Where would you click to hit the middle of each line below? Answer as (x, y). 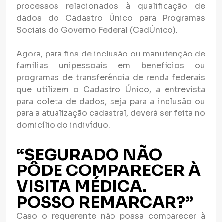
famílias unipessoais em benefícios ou (111, 66)
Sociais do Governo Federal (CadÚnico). (98, 30)
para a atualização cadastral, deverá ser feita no (111, 113)
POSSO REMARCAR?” (105, 202)
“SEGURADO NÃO (89, 155)
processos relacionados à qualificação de (111, 6)
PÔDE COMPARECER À (109, 171)
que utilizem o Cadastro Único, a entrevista (111, 90)
